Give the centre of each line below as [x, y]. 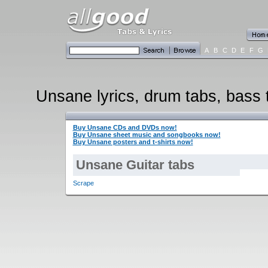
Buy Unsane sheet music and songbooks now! [147, 135]
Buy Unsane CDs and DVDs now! [125, 127]
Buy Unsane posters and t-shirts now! [133, 142]
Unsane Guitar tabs [135, 165]
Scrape [83, 183]
